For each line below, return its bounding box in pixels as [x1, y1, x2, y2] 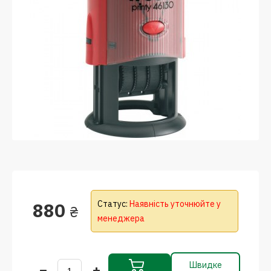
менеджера [97, 213, 145, 224]
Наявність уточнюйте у [129, 198, 221, 209]
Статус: [97, 198, 129, 209]
